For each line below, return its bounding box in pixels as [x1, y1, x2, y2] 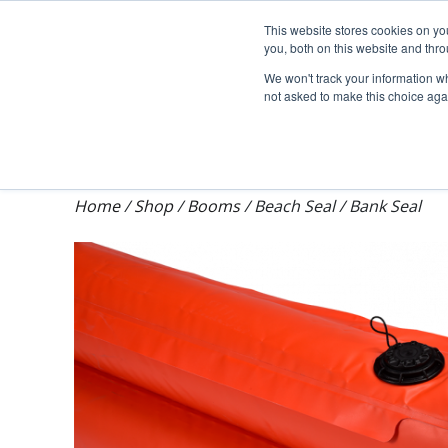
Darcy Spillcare [322, 20, 435, 43]
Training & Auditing [164, 129, 311, 153]
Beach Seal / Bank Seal [254, 194, 422, 217]
